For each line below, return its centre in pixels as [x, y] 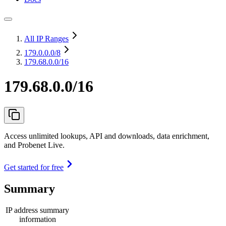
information [37, 219]
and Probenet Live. [34, 145]
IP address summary [37, 210]
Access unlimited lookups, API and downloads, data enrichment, [107, 136]
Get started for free [34, 167]
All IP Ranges [46, 39]
